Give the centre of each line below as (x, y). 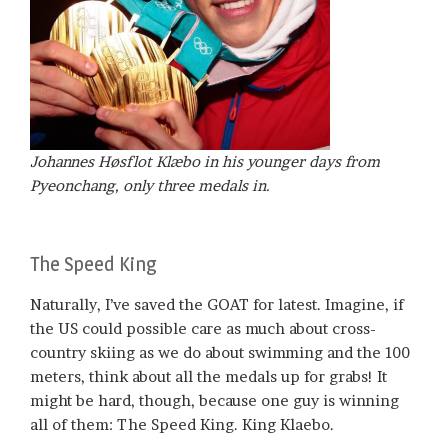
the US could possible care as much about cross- (203, 329)
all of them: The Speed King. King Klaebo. (182, 425)
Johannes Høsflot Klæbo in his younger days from (205, 161)
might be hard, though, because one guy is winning (214, 401)
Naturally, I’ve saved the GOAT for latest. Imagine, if (217, 305)
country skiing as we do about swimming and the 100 (220, 353)
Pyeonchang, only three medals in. (150, 185)
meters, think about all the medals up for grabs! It (208, 377)
